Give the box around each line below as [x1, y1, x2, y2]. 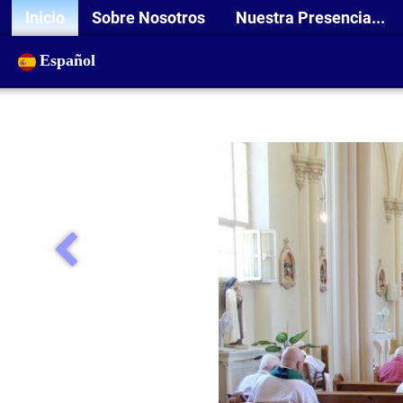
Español [40, 51, 100, 69]
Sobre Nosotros [92, 8, 209, 27]
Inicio [25, 8, 65, 27]
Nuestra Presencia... [236, 8, 389, 27]
